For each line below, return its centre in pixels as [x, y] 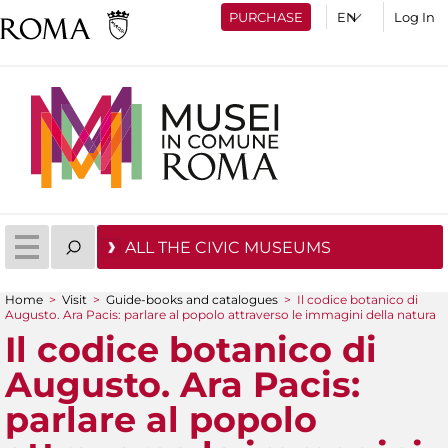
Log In [414, 16]
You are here [82, 322]
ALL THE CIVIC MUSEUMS [228, 247]
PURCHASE [266, 16]
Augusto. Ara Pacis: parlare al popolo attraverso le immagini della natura [220, 314]
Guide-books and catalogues [192, 299]
